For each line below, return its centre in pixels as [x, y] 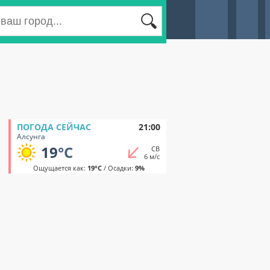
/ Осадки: [118, 168]
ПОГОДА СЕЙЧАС [54, 127]
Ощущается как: [60, 168]
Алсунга [31, 137]
